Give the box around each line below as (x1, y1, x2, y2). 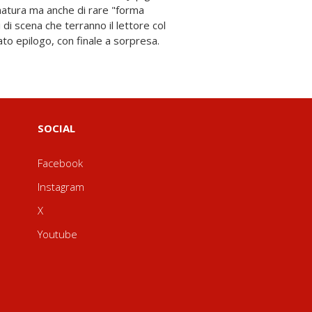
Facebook (37, 156, 83, 170)
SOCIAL (37, 121, 75, 135)
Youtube (37, 227, 77, 241)
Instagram (37, 180, 84, 194)
